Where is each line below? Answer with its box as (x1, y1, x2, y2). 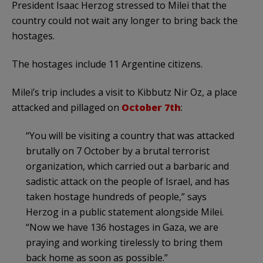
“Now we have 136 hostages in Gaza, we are (26, 220, 218, 234)
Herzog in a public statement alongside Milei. (26, 205, 224, 218)
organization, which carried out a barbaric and (26, 159, 229, 173)
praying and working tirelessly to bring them (26, 235, 222, 249)
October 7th (122, 100, 181, 114)
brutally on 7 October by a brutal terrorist (26, 144, 210, 157)
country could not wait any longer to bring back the (12, 14, 238, 27)
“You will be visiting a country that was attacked (26, 129, 234, 142)
